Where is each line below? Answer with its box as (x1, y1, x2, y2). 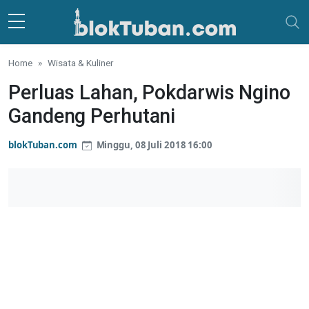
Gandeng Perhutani (8, 104, 176, 128)
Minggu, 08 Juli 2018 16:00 (94, 139, 212, 151)
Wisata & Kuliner (48, 57, 113, 68)
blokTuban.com (8, 139, 77, 151)
